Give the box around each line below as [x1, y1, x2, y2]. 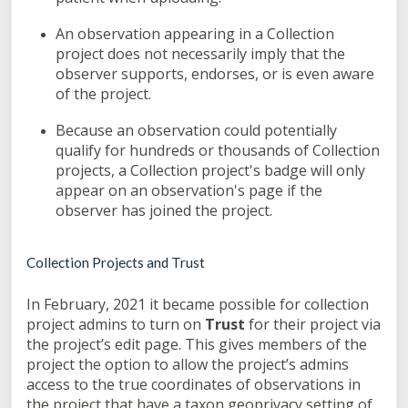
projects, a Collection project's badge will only [56, 160, 365, 181]
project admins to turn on [26, 314, 205, 335]
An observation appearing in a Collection [56, 24, 334, 45]
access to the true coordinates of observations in [26, 374, 361, 395]
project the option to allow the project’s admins [26, 354, 349, 375]
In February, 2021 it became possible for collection [26, 294, 369, 315]
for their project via [245, 314, 381, 335]
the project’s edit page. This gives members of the [26, 334, 367, 355]
